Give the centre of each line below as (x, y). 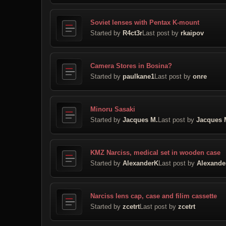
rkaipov (192, 33)
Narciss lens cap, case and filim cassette (154, 196)
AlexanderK (140, 163)
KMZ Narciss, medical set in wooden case (155, 152)
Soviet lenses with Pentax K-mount (145, 22)
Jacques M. (140, 120)
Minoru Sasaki (113, 109)
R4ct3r (132, 33)
